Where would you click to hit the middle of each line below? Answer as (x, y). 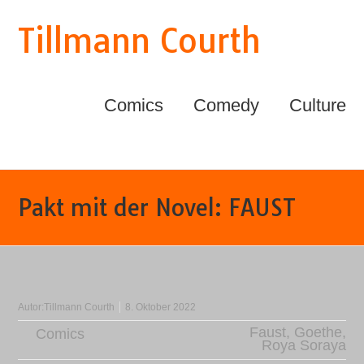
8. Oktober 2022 (161, 307)
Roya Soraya (303, 345)
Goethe (318, 332)
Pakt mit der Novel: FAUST (157, 208)
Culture (317, 105)
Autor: (31, 307)
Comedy (226, 105)
